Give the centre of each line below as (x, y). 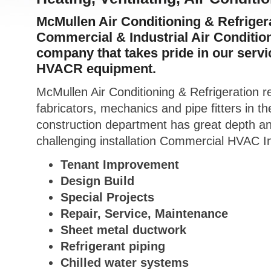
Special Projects (107, 197)
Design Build (97, 181)
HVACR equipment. (96, 68)
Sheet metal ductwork (123, 230)
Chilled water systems (125, 262)
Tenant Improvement (120, 164)
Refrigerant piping (113, 246)
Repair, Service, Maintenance (144, 213)
